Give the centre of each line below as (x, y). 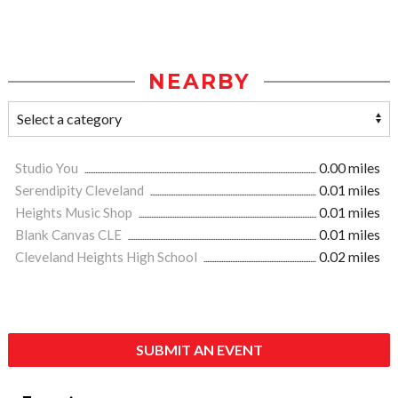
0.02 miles (350, 257)
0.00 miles (350, 168)
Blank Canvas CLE (70, 235)
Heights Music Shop (75, 213)
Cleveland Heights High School (107, 257)
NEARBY (199, 82)
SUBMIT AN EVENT (199, 350)
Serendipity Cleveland (81, 191)
